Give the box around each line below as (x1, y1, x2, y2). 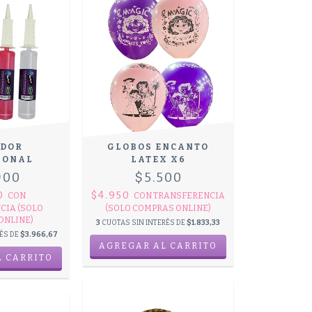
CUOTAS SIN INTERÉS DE (102, 219, 187, 228)
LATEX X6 (130, 155, 186, 165)
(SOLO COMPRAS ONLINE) (105, 203, 212, 214)
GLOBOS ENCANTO (107, 142, 210, 153)
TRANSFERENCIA (153, 191, 226, 201)
